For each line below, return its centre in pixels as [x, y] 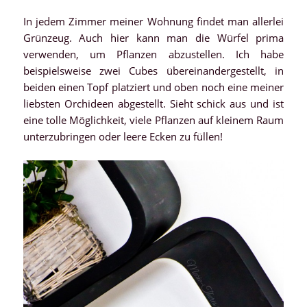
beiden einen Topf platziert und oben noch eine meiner [153, 87]
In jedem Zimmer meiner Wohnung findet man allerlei [153, 21]
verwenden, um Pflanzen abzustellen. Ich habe [153, 54]
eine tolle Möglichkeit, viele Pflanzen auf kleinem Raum [153, 120]
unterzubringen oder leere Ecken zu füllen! [123, 136]
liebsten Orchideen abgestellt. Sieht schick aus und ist [153, 103]
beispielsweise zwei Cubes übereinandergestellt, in [153, 70]
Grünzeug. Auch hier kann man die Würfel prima [153, 37]
